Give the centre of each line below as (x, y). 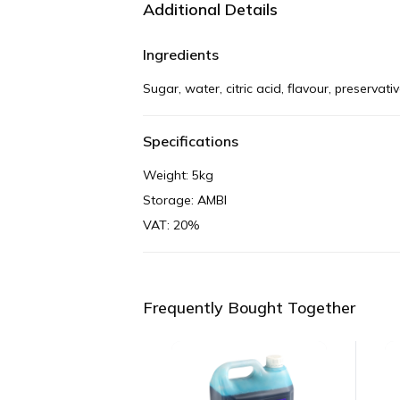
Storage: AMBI (185, 200)
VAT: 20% (171, 225)
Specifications (191, 141)
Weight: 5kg (178, 175)
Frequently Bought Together (249, 307)
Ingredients (181, 54)
